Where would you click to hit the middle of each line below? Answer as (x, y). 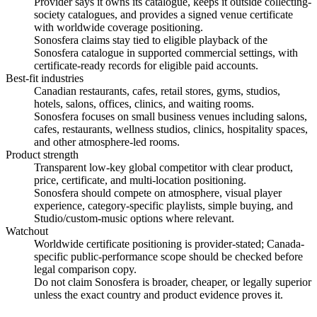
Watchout (27, 231)
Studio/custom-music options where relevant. (134, 219)
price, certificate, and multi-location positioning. (140, 180)
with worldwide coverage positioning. (119, 28)
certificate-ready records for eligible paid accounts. (146, 66)
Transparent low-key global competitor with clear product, (163, 168)
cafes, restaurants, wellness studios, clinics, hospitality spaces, (171, 129)
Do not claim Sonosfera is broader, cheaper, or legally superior (173, 282)
